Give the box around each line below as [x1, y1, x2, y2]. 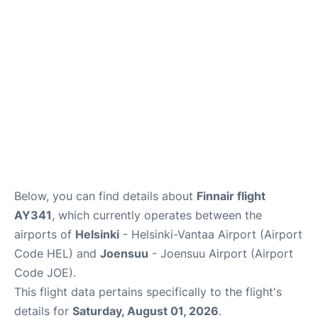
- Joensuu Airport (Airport [148, 246, 293, 261]
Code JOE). [14, 265, 76, 280]
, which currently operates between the [52, 207, 262, 222]
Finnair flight [197, 188, 265, 203]
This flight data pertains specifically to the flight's [14, 284, 282, 299]
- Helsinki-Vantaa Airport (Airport [119, 226, 302, 241]
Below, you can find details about [14, 188, 197, 203]
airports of [14, 226, 75, 241]
